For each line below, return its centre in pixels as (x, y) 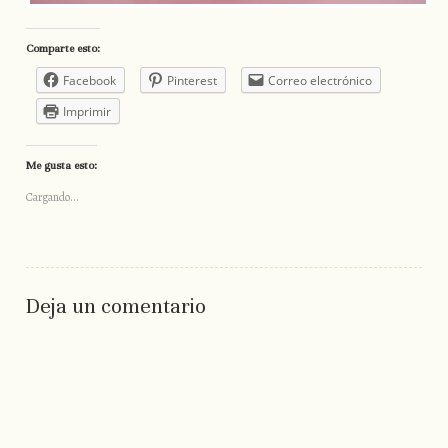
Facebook (89, 81)
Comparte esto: (62, 48)
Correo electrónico (319, 81)
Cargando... (52, 197)
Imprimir (86, 112)
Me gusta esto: (61, 165)
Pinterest (191, 81)
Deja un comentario (115, 305)
